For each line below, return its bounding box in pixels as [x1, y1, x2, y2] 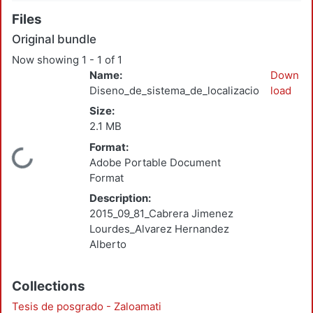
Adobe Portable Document [89, 155, 221, 169]
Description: [89, 191, 151, 205]
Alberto [89, 238, 126, 252]
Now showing [12, 52, 82, 66]
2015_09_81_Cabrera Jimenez [89, 207, 233, 221]
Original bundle [12, 32, 96, 47]
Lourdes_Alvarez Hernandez [89, 222, 229, 236]
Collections [12, 277, 85, 294]
